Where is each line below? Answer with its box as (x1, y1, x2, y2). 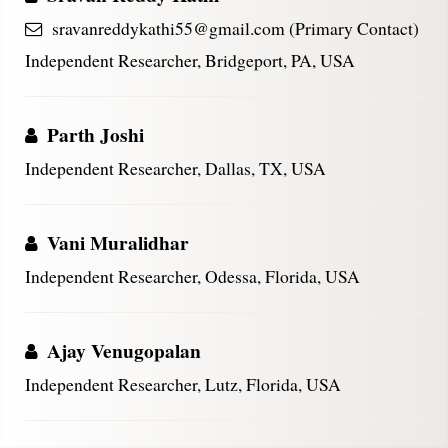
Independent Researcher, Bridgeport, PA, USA (25, 48, 355, 72)
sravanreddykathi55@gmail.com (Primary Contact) (48, 16, 419, 40)
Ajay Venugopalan (47, 336, 201, 365)
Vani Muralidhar (47, 228, 189, 257)
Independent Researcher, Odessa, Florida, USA (25, 264, 360, 288)
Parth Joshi (47, 120, 144, 149)
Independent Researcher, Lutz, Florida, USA (25, 372, 341, 396)
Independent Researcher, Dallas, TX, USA (25, 156, 326, 180)
